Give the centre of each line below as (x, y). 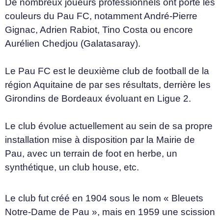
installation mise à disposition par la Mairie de (100, 140)
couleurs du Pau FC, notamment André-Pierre (101, 16)
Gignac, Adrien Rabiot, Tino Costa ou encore (99, 30)
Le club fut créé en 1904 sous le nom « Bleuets (104, 198)
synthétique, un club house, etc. (72, 167)
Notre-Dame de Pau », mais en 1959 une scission (110, 212)
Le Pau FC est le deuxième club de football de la (107, 71)
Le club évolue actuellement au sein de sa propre (109, 126)
